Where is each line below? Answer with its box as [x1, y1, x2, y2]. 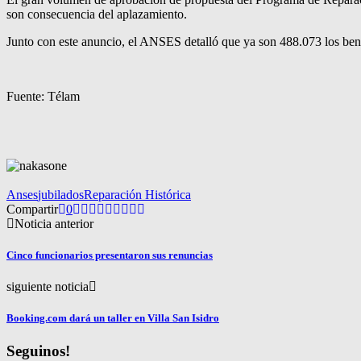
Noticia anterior [15, 216, 93, 230]
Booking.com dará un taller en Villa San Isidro [6, 312, 219, 325]
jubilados [38, 187, 84, 201]
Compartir [6, 201, 58, 216]
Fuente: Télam [6, 89, 80, 103]
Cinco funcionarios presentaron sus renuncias [6, 248, 213, 261]
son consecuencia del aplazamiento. [6, 6, 187, 21]
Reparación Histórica [84, 187, 191, 201]
